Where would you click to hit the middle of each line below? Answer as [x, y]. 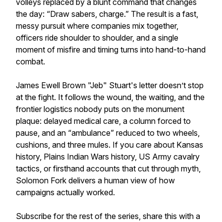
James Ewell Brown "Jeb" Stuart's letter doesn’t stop [110, 85]
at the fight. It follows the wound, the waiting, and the [110, 97]
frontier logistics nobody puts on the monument [100, 109]
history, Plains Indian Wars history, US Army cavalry [108, 157]
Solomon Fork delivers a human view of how [95, 180]
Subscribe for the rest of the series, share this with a [108, 216]
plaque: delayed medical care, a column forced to [103, 121]
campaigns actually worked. [65, 192]
